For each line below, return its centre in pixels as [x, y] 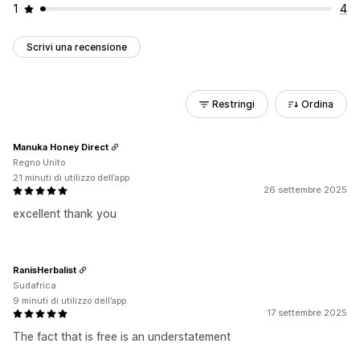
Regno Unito [39, 162]
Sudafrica [35, 285]
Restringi [233, 104]
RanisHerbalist [45, 270]
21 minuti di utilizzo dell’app [71, 178]
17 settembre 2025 [307, 313]
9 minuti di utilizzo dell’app [70, 301]
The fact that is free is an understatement [122, 336]
